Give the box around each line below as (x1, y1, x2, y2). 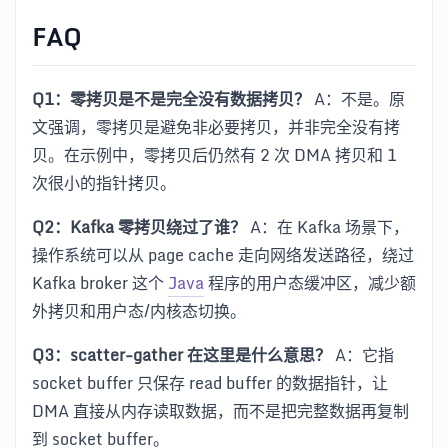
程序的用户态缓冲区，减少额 (204, 269, 416, 296)
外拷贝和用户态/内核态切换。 (32, 297, 246, 324)
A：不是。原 (310, 85, 405, 112)
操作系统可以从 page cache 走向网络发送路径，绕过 (32, 241, 414, 268)
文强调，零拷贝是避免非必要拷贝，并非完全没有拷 (32, 113, 400, 140)
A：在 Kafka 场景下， (246, 213, 409, 240)
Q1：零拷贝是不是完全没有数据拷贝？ (32, 85, 310, 112)
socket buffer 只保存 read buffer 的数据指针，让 (32, 369, 388, 396)
